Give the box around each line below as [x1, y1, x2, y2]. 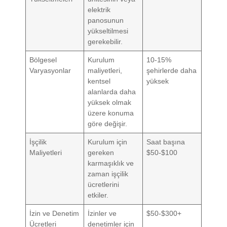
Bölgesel [29, 55, 57, 64]
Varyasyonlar [29, 66, 71, 74]
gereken [88, 148, 115, 157]
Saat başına [146, 137, 185, 146]
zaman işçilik [88, 169, 129, 178]
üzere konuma [88, 108, 134, 117]
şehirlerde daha [146, 66, 197, 74]
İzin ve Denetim [29, 209, 80, 217]
